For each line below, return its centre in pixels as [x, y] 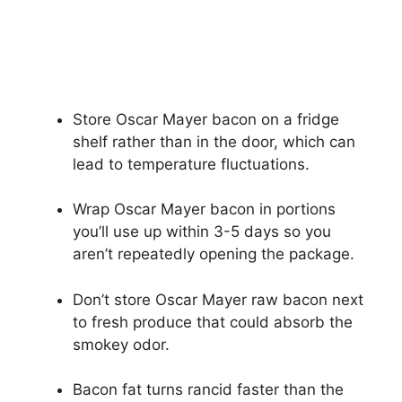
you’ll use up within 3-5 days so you [202, 232]
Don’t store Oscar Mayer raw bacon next [218, 299]
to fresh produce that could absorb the [213, 322]
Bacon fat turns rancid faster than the [208, 390]
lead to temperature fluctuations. [191, 164]
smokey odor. [121, 344]
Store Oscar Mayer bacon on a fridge [206, 119]
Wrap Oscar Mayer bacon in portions [204, 210]
